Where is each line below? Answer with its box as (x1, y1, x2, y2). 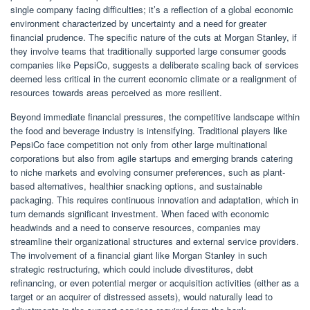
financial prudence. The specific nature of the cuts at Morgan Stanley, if (10, 30, 297, 44)
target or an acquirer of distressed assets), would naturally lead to (10, 290, 273, 304)
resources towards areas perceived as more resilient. (10, 86, 222, 100)
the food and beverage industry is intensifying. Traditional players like (10, 124, 287, 138)
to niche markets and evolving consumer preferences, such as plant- (10, 165, 285, 179)
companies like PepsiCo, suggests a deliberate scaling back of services (10, 58, 299, 72)
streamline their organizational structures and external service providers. (10, 235, 299, 248)
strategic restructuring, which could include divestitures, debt (10, 262, 253, 276)
